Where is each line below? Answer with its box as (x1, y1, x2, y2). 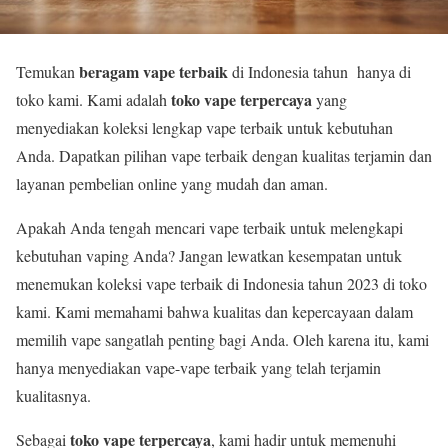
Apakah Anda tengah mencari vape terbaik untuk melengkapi (16, 216, 403, 238)
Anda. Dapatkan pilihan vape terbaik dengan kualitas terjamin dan (16, 144, 432, 166)
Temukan (16, 60, 79, 82)
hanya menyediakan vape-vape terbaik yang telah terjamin (16, 356, 381, 378)
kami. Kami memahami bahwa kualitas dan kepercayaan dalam (16, 300, 413, 322)
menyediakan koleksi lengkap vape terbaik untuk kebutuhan (16, 116, 393, 138)
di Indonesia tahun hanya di (228, 60, 411, 82)
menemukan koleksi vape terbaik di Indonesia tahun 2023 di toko (16, 272, 427, 294)
